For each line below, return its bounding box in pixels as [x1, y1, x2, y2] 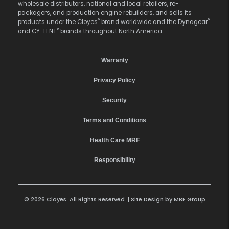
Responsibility [94, 156, 135, 164]
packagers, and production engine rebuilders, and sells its [18, 8, 192, 17]
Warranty [101, 56, 128, 64]
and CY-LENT [18, 27, 57, 35]
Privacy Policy [94, 76, 135, 84]
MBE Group [173, 195, 205, 203]
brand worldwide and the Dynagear [100, 17, 208, 26]
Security [102, 96, 127, 104]
